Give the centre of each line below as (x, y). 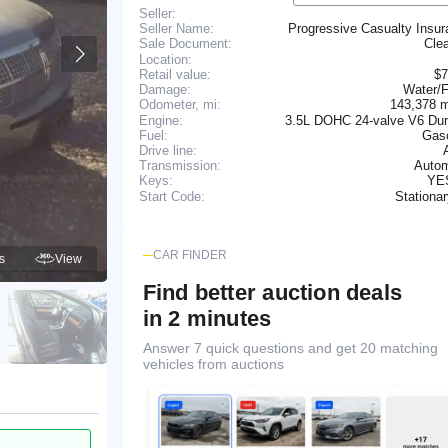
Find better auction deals (272, 293)
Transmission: (179, 165)
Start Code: (171, 197)
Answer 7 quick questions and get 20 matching (290, 348)
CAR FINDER (189, 255)
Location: (165, 59)
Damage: (164, 89)
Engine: (160, 120)
